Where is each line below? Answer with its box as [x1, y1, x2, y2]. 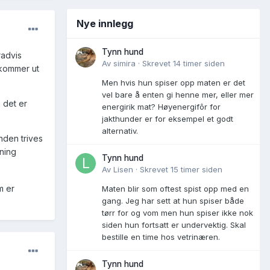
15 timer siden [171, 164, 222, 174]
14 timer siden [173, 58, 225, 68]
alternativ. [102, 125, 138, 136]
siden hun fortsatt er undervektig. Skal [102, 219, 246, 230]
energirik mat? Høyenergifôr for [102, 101, 221, 111]
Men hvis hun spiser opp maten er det [102, 77, 245, 87]
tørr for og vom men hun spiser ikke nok [102, 207, 253, 218]
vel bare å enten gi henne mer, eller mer [102, 89, 254, 99]
